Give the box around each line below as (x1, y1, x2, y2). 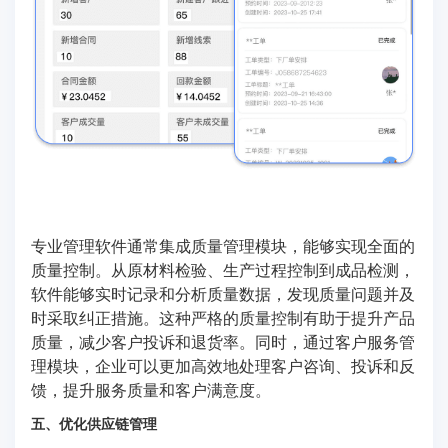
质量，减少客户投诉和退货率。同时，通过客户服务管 (31, 329, 415, 353)
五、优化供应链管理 (31, 412, 157, 433)
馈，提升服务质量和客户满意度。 (31, 377, 271, 401)
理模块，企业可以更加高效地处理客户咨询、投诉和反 (31, 353, 415, 377)
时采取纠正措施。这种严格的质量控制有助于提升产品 (31, 305, 415, 329)
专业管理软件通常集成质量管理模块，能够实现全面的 (31, 233, 415, 257)
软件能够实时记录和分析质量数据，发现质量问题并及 (31, 281, 415, 305)
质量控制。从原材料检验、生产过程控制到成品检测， (31, 257, 415, 281)
